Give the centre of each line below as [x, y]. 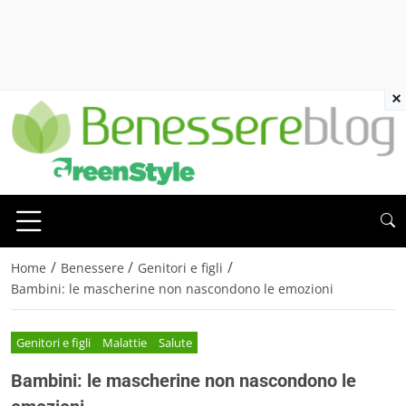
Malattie [125, 343]
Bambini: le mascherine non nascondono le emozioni [172, 288]
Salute [175, 343]
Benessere [92, 267]
